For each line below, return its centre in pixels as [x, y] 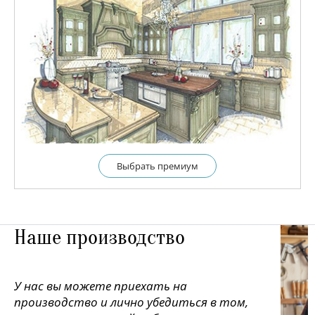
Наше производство [99, 237]
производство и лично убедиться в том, [131, 302]
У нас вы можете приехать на [101, 285]
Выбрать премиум [157, 166]
